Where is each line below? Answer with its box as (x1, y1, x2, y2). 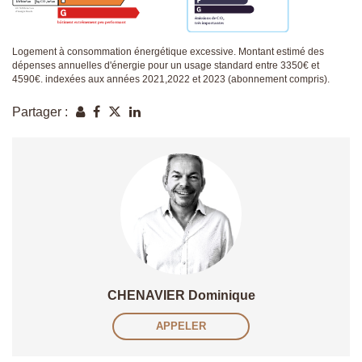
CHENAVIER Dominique (107, 288, 255, 302)
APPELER (156, 319, 206, 332)
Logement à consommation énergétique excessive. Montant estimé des (12, 46, 324, 58)
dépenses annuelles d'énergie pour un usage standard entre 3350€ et (12, 60, 319, 72)
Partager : (12, 104, 68, 119)
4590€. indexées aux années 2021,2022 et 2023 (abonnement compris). (12, 74, 330, 86)
